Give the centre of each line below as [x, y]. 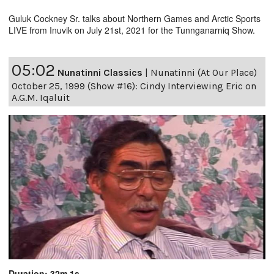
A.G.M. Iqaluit [41, 98]
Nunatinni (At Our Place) [204, 73]
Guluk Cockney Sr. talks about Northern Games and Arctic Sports [135, 19]
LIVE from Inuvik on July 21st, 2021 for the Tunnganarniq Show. [132, 30]
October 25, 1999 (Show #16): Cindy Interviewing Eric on [134, 86]
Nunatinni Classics [100, 73]
